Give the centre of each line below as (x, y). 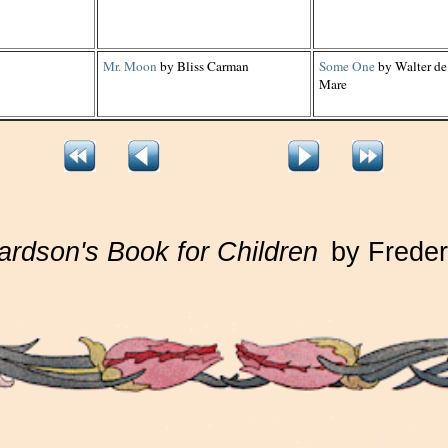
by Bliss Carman (203, 66)
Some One (347, 66)
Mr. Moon (130, 66)
